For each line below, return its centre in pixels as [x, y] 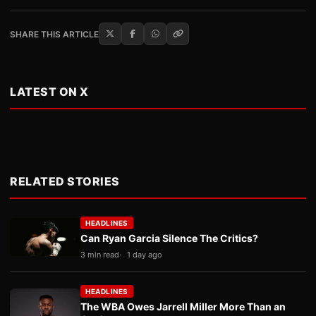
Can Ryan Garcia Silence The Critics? [169, 238]
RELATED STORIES [65, 181]
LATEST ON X [49, 92]
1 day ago [145, 255]
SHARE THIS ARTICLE [54, 34]
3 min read [100, 255]
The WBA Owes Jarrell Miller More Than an [183, 306]
